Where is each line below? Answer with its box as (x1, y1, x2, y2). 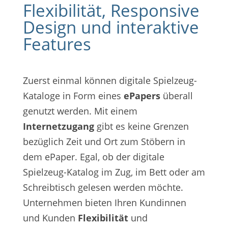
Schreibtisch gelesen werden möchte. (22, 181, 183, 194)
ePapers (123, 90, 160, 102)
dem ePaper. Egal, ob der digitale (22, 151, 164, 163)
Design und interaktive (22, 16, 199, 39)
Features (22, 33, 91, 56)
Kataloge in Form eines (22, 90, 124, 102)
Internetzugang (22, 120, 94, 133)
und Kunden (22, 212, 78, 224)
